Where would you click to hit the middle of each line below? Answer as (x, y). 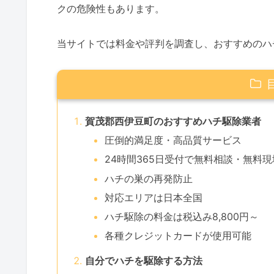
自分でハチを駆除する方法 (143, 260)
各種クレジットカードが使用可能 (178, 236)
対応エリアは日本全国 (153, 197)
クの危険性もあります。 (111, 9)
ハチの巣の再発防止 (148, 178)
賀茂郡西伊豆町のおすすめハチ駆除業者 (173, 121)
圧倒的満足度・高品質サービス (173, 140)
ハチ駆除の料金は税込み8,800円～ (181, 216)
